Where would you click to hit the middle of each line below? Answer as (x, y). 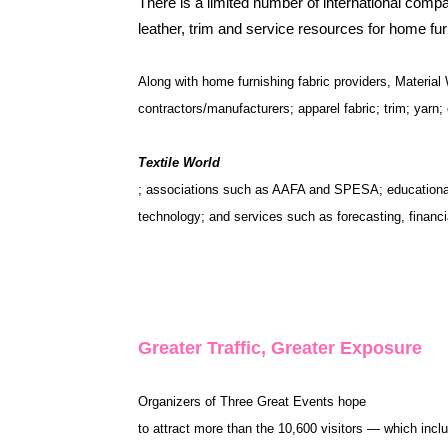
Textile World (179, 162)
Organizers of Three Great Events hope (252, 401)
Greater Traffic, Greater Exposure (280, 348)
